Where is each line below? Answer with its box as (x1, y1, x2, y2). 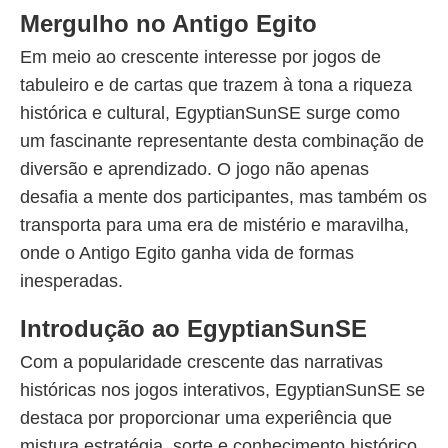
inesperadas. (20, 271, 123, 291)
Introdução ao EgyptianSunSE (20, 315, 367, 342)
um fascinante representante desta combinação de (20, 131, 424, 151)
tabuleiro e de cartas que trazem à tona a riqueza (20, 75, 412, 95)
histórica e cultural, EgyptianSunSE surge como (20, 103, 400, 123)
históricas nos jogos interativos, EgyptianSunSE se (20, 380, 425, 400)
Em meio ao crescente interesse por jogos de (20, 47, 381, 67)
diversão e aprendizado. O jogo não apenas (20, 159, 369, 179)
